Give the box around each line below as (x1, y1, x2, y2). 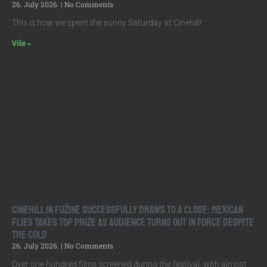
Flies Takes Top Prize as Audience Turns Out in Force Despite (12, 216, 254, 229)
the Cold (12, 228, 47, 242)
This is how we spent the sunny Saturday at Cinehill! (12, 18, 201, 28)
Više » (12, 39, 31, 48)
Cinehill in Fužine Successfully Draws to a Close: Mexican (12, 203, 243, 217)
